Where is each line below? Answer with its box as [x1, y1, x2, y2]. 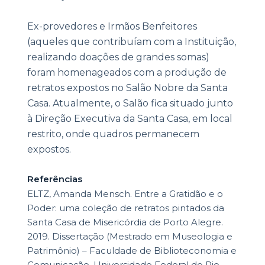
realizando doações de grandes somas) [27, 51, 209, 63]
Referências [27, 173, 82, 185]
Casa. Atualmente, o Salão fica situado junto [27, 98, 233, 109]
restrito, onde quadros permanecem [27, 128, 199, 140]
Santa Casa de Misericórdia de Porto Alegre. [27, 216, 223, 228]
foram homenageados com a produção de [27, 67, 227, 79]
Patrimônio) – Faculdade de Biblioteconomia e [27, 245, 237, 257]
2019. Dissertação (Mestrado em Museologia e [27, 231, 232, 243]
